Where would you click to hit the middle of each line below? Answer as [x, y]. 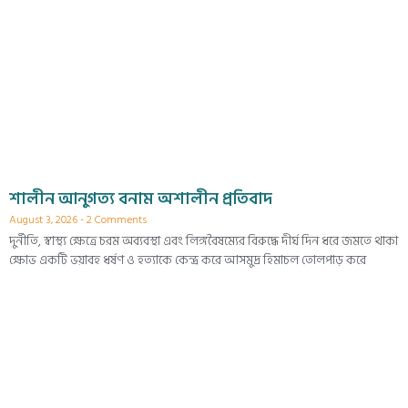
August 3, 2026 [45, 219]
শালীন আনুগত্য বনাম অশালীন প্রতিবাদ [141, 199]
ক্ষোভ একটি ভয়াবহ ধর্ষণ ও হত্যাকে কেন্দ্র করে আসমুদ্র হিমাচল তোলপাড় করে [188, 260]
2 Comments [115, 219]
